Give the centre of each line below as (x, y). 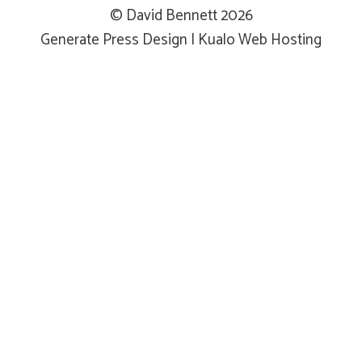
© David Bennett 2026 (181, 16)
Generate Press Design (114, 40)
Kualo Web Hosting (260, 40)
